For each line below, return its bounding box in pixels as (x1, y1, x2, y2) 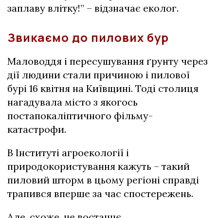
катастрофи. (7, 123, 66, 135)
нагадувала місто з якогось (7, 96, 138, 108)
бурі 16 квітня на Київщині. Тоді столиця (7, 82, 199, 94)
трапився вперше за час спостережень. (7, 187, 193, 200)
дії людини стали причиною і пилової (7, 69, 190, 81)
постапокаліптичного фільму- (7, 109, 153, 122)
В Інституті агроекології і (7, 146, 129, 159)
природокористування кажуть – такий (7, 160, 190, 172)
